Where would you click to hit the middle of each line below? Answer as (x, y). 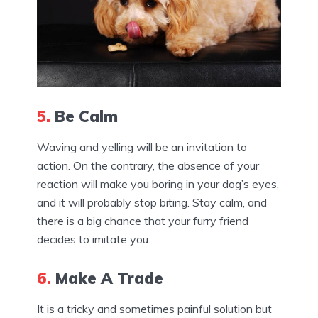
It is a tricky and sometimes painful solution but (154, 308)
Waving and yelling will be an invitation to (142, 147)
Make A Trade (107, 278)
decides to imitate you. (94, 240)
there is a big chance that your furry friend (143, 221)
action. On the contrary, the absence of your (148, 166)
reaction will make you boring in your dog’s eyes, (158, 184)
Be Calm (84, 117)
